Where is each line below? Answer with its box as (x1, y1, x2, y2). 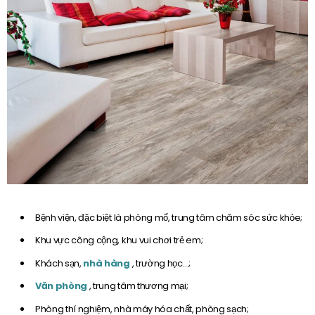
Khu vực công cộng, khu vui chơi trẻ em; (35, 233, 203, 247)
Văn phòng (35, 279, 89, 293)
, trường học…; (131, 256, 191, 270)
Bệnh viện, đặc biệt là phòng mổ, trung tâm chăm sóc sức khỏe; (35, 210, 303, 224)
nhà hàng (83, 256, 132, 270)
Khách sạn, (35, 256, 84, 270)
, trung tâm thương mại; (89, 279, 188, 293)
